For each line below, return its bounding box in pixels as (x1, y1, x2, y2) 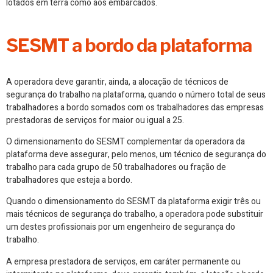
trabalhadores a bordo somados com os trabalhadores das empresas (6, 101, 264, 114)
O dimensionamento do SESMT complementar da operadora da (6, 135, 245, 148)
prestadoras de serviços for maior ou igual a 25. (6, 113, 184, 127)
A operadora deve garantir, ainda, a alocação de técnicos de (6, 75, 229, 88)
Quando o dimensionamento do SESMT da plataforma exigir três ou (6, 195, 261, 208)
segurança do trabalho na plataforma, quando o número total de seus (6, 88, 266, 101)
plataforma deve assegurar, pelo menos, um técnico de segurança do (6, 147, 266, 161)
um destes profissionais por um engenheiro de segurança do (6, 221, 235, 234)
